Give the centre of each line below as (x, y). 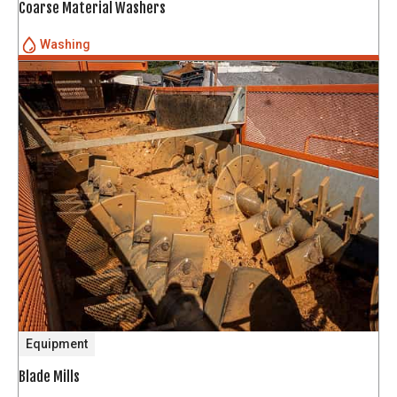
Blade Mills (49, 376)
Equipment (57, 343)
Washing (65, 45)
